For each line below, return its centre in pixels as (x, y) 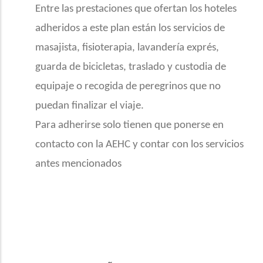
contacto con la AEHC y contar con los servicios (139, 145)
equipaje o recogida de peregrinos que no (128, 87)
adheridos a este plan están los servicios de (130, 28)
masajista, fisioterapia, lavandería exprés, (127, 48)
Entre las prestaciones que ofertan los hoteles (136, 9)
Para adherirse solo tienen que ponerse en (129, 125)
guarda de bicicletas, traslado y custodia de (131, 67)
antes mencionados (78, 164)
